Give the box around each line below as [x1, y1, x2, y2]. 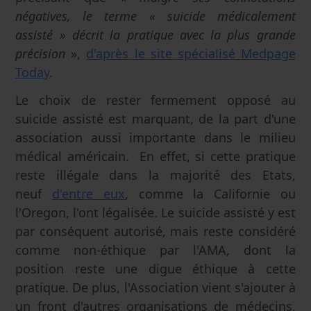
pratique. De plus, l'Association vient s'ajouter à [15, 279, 296, 296]
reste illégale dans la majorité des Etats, [15, 167, 296, 184]
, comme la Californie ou [124, 185, 296, 203]
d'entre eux [52, 185, 125, 203]
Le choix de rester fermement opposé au [15, 92, 296, 109]
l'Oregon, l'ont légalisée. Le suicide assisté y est [15, 204, 296, 221]
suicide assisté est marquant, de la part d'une [15, 110, 296, 128]
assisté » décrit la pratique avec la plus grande [15, 26, 296, 43]
